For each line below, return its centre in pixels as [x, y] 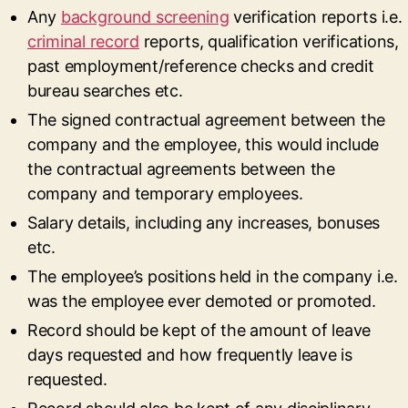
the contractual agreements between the [181, 169]
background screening [145, 17]
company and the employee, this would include [204, 144]
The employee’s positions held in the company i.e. [213, 276]
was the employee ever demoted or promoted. [202, 301]
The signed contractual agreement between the [207, 120]
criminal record [83, 41]
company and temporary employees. [165, 194]
